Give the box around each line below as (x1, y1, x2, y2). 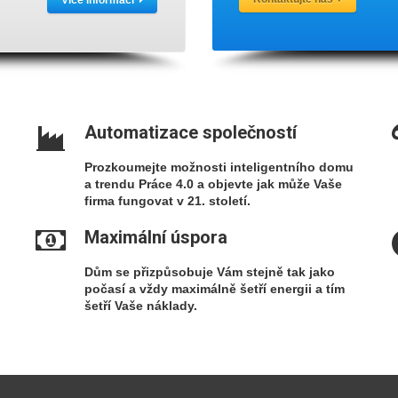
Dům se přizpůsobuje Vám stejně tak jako (84, 265, 335, 279)
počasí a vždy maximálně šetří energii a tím (84, 282, 345, 296)
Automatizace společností (84, 122, 297, 143)
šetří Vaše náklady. (84, 298, 197, 313)
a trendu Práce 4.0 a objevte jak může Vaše (84, 177, 342, 191)
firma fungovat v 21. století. (84, 194, 251, 208)
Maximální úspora (84, 227, 227, 248)
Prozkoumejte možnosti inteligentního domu (84, 160, 354, 174)
